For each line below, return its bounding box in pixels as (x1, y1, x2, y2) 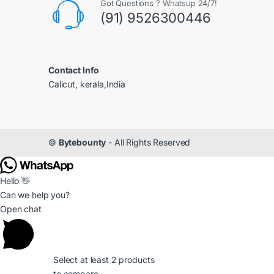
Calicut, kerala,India (48, 78, 126, 89)
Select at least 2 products (53, 254, 155, 265)
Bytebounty (58, 137, 106, 148)
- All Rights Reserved (106, 137, 191, 148)
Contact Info (48, 64, 100, 75)
